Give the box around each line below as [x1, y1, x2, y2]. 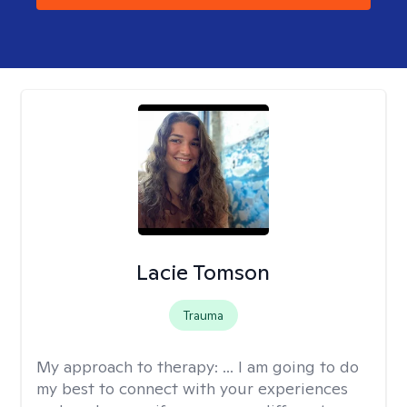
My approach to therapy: [36, 356, 223, 377]
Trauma [183, 307, 223, 323]
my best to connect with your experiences [36, 378, 348, 399]
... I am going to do [223, 356, 359, 377]
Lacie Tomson [136, 258, 271, 286]
